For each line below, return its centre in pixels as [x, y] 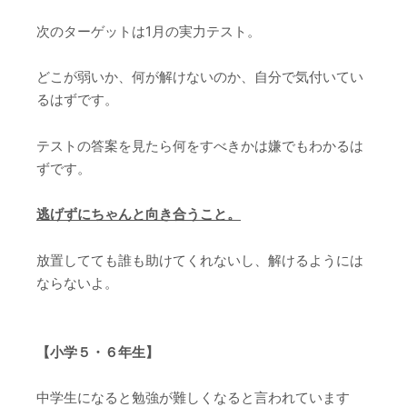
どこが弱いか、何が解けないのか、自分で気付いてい [200, 77]
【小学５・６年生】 [98, 352]
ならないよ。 [77, 283]
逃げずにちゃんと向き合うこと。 [139, 214]
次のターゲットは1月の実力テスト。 [149, 31]
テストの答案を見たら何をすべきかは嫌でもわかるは [200, 145]
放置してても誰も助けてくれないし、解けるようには [200, 260]
